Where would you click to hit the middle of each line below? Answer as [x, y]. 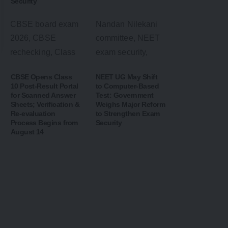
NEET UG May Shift [126, 77]
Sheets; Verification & [45, 105]
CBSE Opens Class [41, 77]
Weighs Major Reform [130, 105]
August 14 [27, 132]
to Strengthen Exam [127, 114]
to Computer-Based [127, 86]
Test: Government [124, 95]
